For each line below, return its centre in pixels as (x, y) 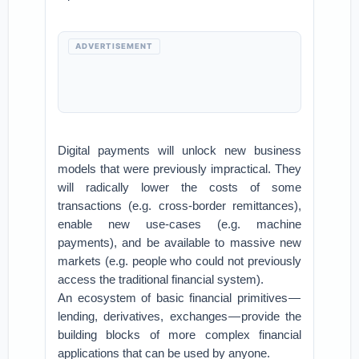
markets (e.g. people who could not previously (179, 261)
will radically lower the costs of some (179, 187)
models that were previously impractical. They (179, 169)
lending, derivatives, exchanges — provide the (179, 316)
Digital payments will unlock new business (179, 150)
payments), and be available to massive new (179, 242)
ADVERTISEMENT (115, 46)
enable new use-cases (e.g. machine (179, 224)
